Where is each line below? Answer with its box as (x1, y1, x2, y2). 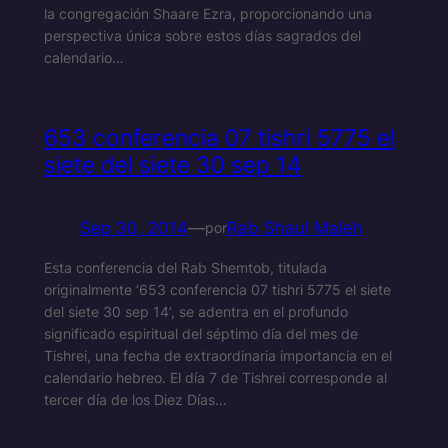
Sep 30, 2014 (79, 217, 188, 238)
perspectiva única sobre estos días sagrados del (43, 27, 361, 45)
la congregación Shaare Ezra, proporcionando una (43, 5, 372, 23)
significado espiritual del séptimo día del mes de (43, 325, 358, 343)
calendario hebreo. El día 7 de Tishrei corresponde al (43, 369, 387, 387)
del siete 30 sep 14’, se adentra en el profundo (43, 303, 348, 321)
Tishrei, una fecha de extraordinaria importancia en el (43, 347, 392, 365)
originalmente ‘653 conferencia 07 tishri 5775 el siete (43, 281, 391, 299)
